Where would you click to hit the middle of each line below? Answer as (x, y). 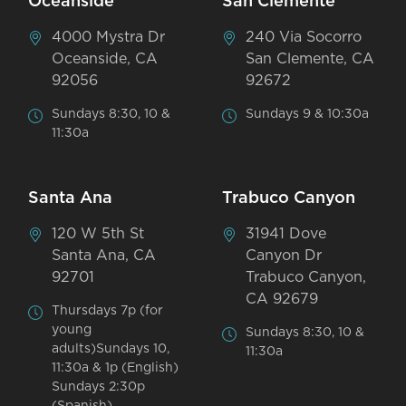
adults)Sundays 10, (111, 348)
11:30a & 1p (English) (116, 367)
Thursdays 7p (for (108, 310)
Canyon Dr (284, 255)
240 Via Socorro (304, 37)
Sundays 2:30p (99, 387)
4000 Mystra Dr (109, 37)
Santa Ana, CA (104, 255)
